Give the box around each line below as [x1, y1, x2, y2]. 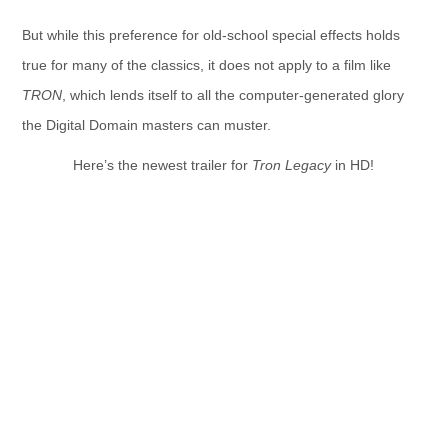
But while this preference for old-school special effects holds [21, 27, 400, 43]
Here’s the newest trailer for [73, 157, 253, 173]
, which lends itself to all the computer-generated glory [61, 87, 404, 103]
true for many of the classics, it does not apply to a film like [21, 57, 391, 73]
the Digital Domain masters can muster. [21, 117, 271, 133]
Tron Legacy [252, 157, 332, 173]
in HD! [331, 157, 375, 173]
